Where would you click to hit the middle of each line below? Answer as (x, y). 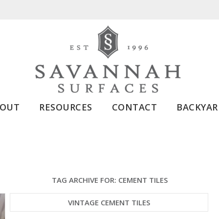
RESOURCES (66, 107)
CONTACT (134, 107)
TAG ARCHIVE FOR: (85, 180)
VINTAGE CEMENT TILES (109, 202)
